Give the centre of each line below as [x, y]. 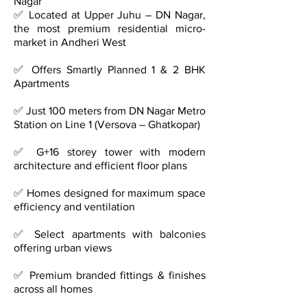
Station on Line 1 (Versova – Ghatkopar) [107, 124]
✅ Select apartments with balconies [110, 234]
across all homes [53, 289]
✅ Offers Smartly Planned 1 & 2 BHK [110, 70]
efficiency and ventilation [74, 207]
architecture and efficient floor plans [100, 165]
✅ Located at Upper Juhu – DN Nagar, [110, 15]
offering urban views [63, 248]
